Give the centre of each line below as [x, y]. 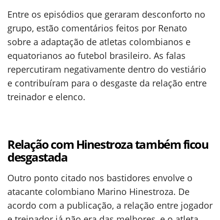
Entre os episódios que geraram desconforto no [106, 14]
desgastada [38, 157]
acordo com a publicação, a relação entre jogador [110, 205]
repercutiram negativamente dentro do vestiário [107, 69]
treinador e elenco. [46, 97]
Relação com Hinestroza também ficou [108, 144]
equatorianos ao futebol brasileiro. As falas [96, 55]
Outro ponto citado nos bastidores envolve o [100, 178]
